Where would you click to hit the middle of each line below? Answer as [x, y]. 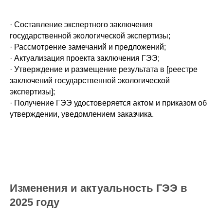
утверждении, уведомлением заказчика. [82, 114]
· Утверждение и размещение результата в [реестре [104, 69]
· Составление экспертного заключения [81, 25]
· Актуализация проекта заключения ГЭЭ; [85, 58]
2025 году [35, 202]
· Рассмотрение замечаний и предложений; [88, 47]
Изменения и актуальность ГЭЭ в [99, 188]
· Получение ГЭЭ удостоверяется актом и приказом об [108, 103]
